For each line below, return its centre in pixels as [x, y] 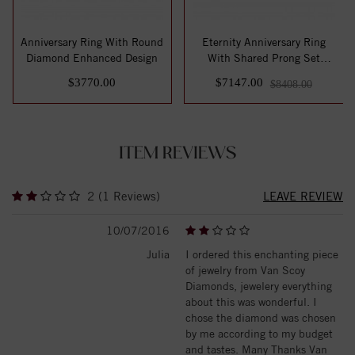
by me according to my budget [259, 333]
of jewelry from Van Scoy [245, 270]
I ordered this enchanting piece [262, 254]
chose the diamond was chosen [261, 317]
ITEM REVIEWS [177, 153]
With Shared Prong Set [263, 57]
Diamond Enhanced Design [92, 57]
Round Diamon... [264, 73]
